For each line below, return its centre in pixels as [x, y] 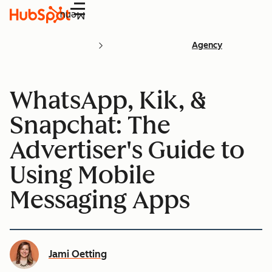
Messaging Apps [100, 199]
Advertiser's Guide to [127, 150]
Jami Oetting [78, 254]
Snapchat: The [90, 125]
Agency [207, 45]
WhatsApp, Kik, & [108, 100]
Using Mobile [83, 175]
